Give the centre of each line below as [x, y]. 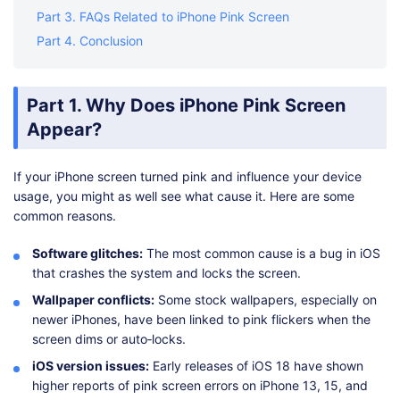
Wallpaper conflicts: [93, 300]
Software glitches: [87, 254]
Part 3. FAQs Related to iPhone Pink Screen [163, 17]
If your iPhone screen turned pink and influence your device [187, 177]
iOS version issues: [91, 366]
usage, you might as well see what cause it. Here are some [184, 196]
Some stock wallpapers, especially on [266, 300]
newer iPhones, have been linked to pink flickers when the [201, 320]
